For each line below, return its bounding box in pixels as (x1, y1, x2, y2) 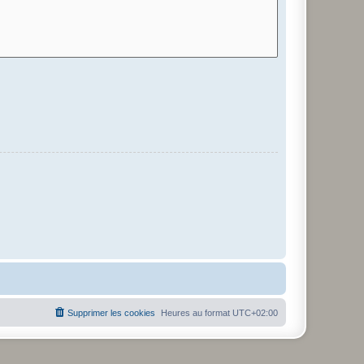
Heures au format (161, 307, 232, 318)
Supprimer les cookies (67, 307, 155, 318)
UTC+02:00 (232, 307, 278, 318)
